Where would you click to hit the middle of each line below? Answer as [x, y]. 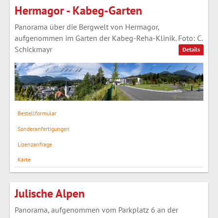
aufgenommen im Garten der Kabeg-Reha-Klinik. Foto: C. [109, 38]
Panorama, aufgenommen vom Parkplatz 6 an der [96, 209]
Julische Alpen [50, 193]
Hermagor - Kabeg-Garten [78, 10]
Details [191, 50]
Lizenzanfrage [35, 144]
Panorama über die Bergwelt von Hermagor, [87, 27]
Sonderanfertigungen [43, 128]
